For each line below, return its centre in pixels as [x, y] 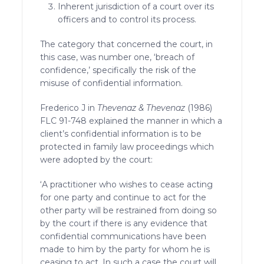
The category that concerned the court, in [127, 44]
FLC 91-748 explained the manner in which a [131, 121]
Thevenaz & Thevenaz [141, 108]
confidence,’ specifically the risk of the [118, 70]
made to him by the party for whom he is [125, 249]
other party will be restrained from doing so [129, 210]
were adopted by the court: [97, 159]
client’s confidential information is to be [121, 133]
